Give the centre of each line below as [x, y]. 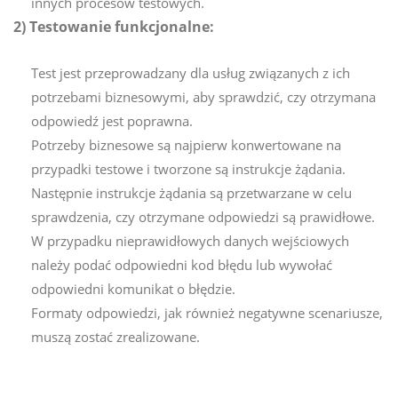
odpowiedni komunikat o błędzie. [133, 288]
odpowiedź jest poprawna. [112, 120]
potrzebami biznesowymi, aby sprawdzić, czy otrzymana [203, 96]
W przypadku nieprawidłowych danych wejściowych [190, 240]
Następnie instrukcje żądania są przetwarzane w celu [191, 192]
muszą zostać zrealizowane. [115, 336]
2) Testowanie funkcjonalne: [114, 26]
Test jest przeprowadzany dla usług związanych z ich [191, 72]
